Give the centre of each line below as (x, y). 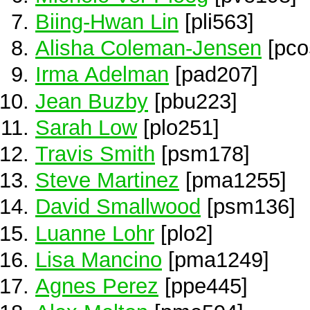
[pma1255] (233, 180)
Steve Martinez (107, 180)
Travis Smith (95, 153)
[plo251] (178, 127)
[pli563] (216, 21)
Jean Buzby (92, 101)
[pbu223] (193, 101)
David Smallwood (118, 207)
